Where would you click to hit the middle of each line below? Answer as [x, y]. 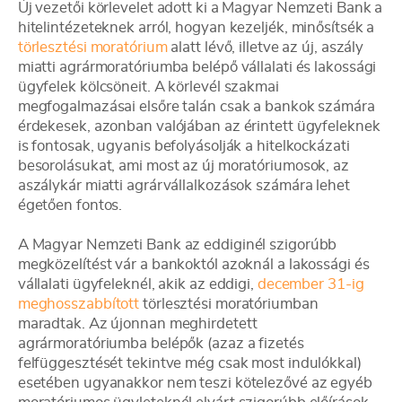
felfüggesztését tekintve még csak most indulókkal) [189, 363]
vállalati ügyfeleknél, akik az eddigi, [137, 284]
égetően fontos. [70, 205]
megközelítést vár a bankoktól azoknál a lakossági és [193, 264]
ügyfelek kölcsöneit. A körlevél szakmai [148, 87]
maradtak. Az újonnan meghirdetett [137, 323]
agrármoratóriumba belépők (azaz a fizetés [161, 343]
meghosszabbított [80, 304]
